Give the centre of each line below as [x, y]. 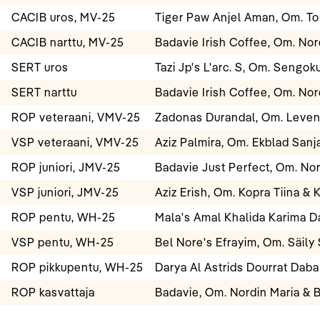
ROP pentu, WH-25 [64, 217]
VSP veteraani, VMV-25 [75, 142]
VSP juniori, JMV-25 [65, 192]
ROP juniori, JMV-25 [66, 167]
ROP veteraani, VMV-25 [76, 117]
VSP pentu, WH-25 [63, 242]
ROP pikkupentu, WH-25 [77, 267]
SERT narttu [44, 92]
